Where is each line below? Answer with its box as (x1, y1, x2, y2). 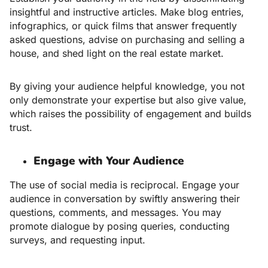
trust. (10, 121, 32, 134)
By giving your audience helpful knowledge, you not (10, 80, 245, 93)
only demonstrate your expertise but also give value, (10, 94, 246, 106)
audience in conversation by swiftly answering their (10, 193, 240, 205)
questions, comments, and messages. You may (10, 206, 221, 219)
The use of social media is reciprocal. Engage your (10, 179, 239, 191)
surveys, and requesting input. (10, 234, 145, 246)
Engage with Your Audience (33, 153, 184, 169)
